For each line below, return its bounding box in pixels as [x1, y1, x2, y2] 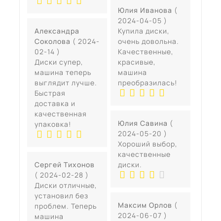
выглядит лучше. [35, 77, 97, 87]
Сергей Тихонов [35, 159, 95, 169]
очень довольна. [117, 36, 179, 46]
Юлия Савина [117, 118, 170, 128]
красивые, [117, 57, 156, 67]
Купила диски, [117, 26, 170, 36]
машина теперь [35, 67, 91, 77]
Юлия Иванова [117, 5, 174, 15]
